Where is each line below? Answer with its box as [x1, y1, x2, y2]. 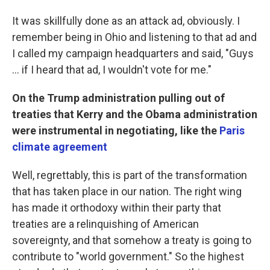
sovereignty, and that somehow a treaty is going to [12, 234, 251, 246]
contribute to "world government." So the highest [12, 250, 244, 263]
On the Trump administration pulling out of [12, 92, 225, 104]
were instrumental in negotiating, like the [12, 124, 219, 137]
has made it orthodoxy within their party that [12, 201, 221, 214]
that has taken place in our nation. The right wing [12, 185, 242, 198]
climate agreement [12, 140, 107, 153]
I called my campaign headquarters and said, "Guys [12, 47, 254, 60]
